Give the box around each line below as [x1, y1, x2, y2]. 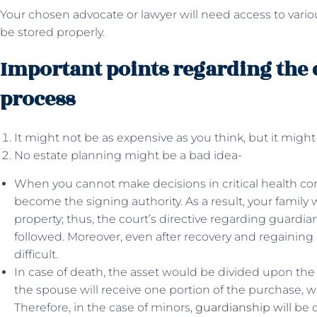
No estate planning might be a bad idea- [14, 149, 242, 162]
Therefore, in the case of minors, [14, 301, 195, 314]
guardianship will [195, 301, 292, 314]
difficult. [14, 248, 58, 261]
